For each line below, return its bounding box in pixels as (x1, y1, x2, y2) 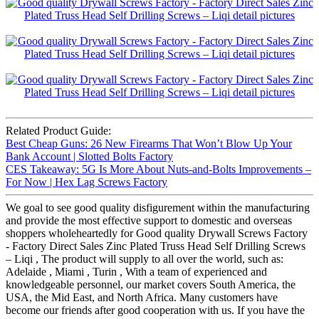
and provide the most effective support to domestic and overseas (6, 214, 292, 227)
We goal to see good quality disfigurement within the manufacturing (6, 202, 310, 214)
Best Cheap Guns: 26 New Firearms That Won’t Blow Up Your (6, 137, 292, 150)
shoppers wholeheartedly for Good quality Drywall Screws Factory (6, 227, 308, 240)
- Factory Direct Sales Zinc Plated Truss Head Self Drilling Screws (6, 240, 305, 253)
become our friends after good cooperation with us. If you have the (6, 304, 305, 317)
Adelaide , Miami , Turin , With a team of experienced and (6, 266, 267, 278)
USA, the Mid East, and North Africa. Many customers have (6, 291, 278, 304)
